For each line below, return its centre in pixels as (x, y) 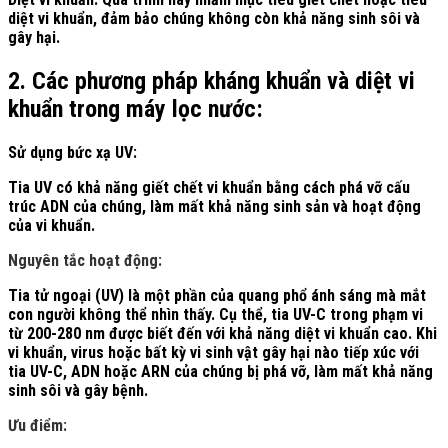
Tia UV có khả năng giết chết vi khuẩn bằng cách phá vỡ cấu (209, 187)
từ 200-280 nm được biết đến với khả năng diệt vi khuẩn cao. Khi (222, 333)
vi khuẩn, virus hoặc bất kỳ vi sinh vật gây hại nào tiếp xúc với (213, 352)
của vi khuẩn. (51, 225)
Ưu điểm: (37, 425)
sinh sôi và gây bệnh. (78, 390)
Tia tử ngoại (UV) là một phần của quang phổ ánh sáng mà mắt (217, 295)
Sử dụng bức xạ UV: (74, 152)
